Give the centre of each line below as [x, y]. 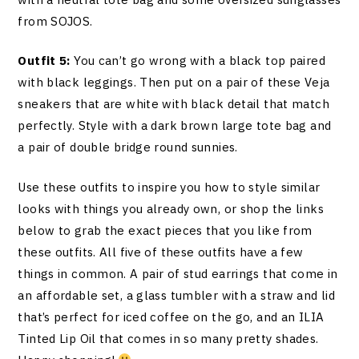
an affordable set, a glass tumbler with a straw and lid [177, 295]
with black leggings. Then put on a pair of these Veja [174, 83]
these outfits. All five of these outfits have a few [161, 252]
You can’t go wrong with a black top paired [198, 61]
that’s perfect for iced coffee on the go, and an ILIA [171, 317]
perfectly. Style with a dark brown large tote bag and [175, 126]
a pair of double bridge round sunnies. [128, 147]
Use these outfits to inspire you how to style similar [169, 187]
